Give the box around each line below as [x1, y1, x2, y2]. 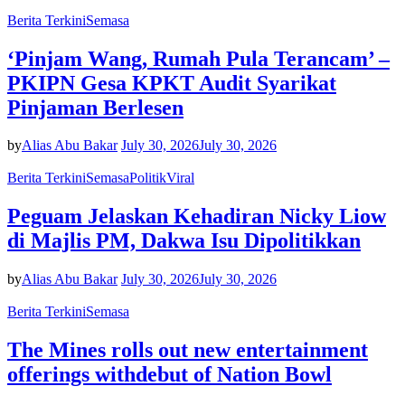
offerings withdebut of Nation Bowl [7, 363, 332, 387]
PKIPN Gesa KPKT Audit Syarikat [7, 71, 336, 95]
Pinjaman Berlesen [7, 95, 184, 119]
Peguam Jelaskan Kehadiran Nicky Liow [7, 204, 386, 229]
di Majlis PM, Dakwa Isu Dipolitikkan [7, 229, 361, 253]
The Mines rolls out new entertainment [7, 338, 368, 363]
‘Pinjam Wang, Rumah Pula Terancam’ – [7, 46, 390, 71]
